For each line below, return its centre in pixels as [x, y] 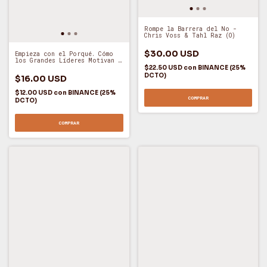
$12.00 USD [34, 93]
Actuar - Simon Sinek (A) [58, 67]
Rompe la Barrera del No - [190, 29]
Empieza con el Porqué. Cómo [64, 54]
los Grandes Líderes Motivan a [68, 61]
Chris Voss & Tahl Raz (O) [190, 35]
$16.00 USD [41, 79]
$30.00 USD [171, 53]
